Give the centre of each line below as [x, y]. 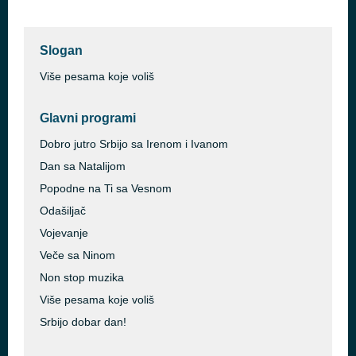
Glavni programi [88, 118]
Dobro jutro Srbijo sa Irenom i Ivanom [134, 144]
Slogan [61, 50]
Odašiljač [63, 211]
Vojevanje [64, 233]
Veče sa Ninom [77, 255]
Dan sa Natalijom [83, 166]
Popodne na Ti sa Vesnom [106, 188]
